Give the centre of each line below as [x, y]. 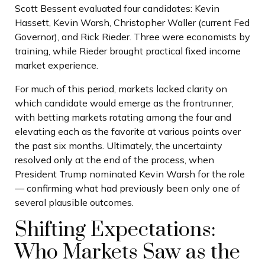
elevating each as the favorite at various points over [128, 131]
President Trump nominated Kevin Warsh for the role [130, 174]
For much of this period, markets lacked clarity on [121, 88]
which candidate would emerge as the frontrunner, [124, 103]
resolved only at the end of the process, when [114, 159]
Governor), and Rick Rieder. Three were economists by [132, 36]
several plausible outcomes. [74, 202]
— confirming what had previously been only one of [127, 188]
